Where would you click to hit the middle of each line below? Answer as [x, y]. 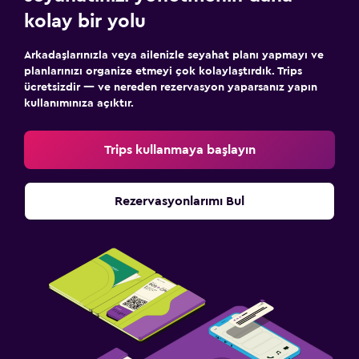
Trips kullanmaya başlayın [179, 149]
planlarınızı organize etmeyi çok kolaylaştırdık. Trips [163, 71]
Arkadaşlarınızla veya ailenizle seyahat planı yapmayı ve [174, 55]
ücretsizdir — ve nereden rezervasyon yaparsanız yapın [171, 87]
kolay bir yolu [85, 21]
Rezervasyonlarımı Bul [179, 201]
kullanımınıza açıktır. [79, 103]
